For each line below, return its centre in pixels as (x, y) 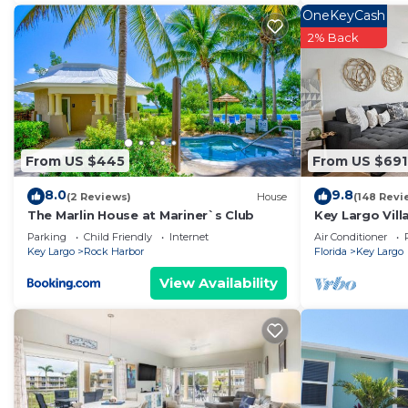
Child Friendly (118, 237)
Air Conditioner (351, 237)
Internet (189, 237)
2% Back (333, 38)
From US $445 (75, 161)
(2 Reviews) (99, 196)
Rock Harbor (114, 252)
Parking (47, 237)
